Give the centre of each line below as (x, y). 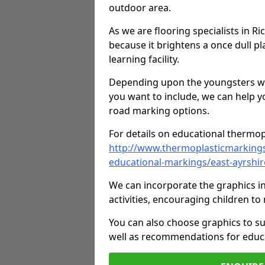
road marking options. (159, 111)
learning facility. (144, 59)
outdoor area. (140, 8)
